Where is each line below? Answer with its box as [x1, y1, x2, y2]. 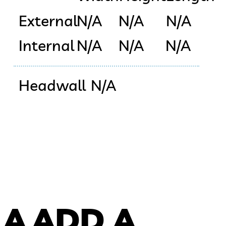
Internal [18, 36, 74, 55]
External [18, 11, 77, 31]
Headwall [18, 75, 86, 95]
